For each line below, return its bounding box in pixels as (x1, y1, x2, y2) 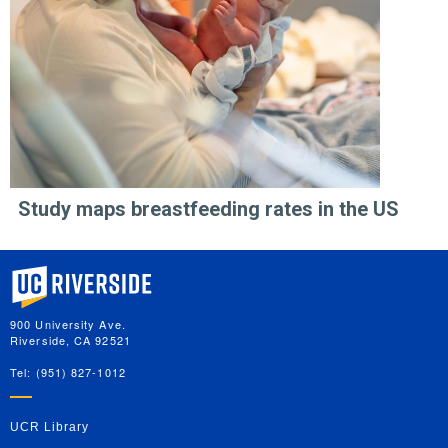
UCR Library (10, 420, 89, 435)
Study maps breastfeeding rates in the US (18, 197, 399, 222)
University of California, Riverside (10, 266, 210, 279)
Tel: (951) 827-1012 (10, 364, 126, 381)
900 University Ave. (10, 316, 126, 333)
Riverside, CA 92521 (10, 332, 131, 349)
